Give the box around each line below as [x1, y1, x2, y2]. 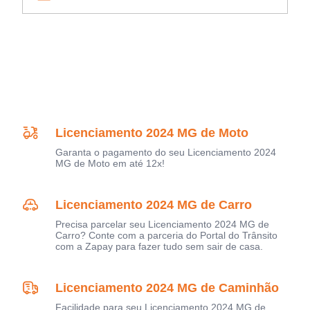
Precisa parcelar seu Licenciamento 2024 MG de [55, 219, 269, 230]
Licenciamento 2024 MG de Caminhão [55, 281, 279, 295]
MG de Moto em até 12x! [55, 158, 165, 170]
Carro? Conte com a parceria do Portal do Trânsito [55, 230, 277, 241]
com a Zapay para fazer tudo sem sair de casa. [55, 241, 263, 253]
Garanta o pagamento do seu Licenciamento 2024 [55, 147, 276, 158]
